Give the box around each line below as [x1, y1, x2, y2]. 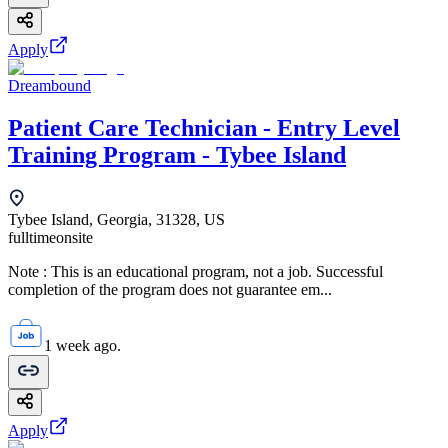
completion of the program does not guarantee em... [8, 280, 332, 298]
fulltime [8, 228, 56, 246]
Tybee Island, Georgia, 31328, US [8, 210, 225, 228]
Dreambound [8, 76, 91, 94]
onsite [56, 228, 93, 246]
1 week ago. [44, 336, 121, 354]
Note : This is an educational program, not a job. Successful [8, 262, 383, 280]
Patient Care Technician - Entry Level [8, 114, 400, 141]
